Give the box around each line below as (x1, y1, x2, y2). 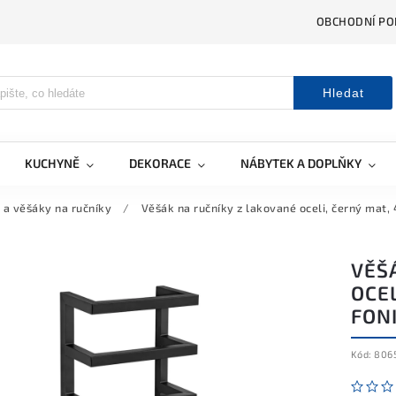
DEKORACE (129, 156, 191, 171)
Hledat (322, 86, 364, 100)
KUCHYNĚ (25, 156, 80, 171)
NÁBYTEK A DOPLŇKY (240, 156, 362, 171)
